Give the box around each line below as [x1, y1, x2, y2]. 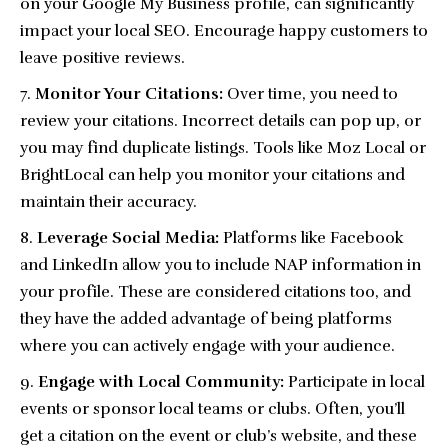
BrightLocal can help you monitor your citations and [20, 164, 405, 185]
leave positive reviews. [20, 47, 185, 68]
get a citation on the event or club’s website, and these [20, 425, 417, 446]
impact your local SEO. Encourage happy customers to [20, 20, 428, 41]
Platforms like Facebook [219, 227, 404, 248]
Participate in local [284, 371, 425, 392]
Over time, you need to [223, 83, 398, 104]
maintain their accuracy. [20, 191, 197, 212]
